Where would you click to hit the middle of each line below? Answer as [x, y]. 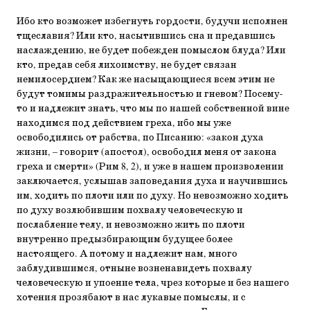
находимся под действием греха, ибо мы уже [124, 123]
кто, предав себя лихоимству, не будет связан [127, 65]
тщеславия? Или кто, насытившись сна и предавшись [146, 36]
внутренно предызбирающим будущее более [125, 239]
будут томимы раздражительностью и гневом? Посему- [150, 94]
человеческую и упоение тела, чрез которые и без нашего [153, 283]
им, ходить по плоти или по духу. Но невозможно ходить [153, 196]
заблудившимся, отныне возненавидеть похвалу [134, 268]
